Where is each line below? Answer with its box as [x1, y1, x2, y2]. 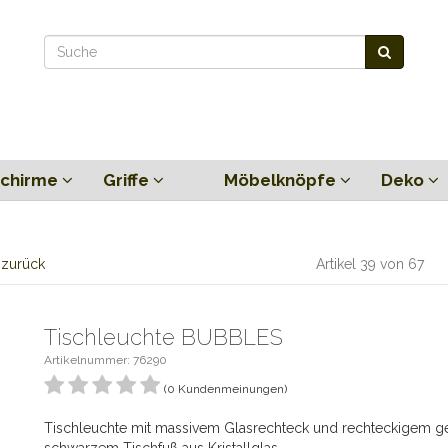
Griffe [103, 170, 153, 190]
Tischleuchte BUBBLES [44, 324, 283, 350]
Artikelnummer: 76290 [44, 353, 167, 367]
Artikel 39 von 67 [316, 256, 425, 272]
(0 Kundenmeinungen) [164, 382, 287, 396]
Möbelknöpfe [224, 170, 340, 190]
